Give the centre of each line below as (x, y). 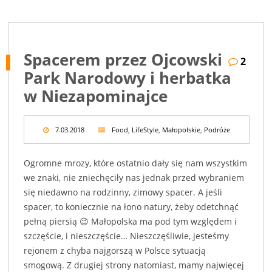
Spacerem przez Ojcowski (123, 60)
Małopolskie (181, 130)
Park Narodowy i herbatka (128, 78)
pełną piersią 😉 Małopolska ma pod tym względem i (131, 222)
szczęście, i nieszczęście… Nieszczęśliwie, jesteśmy (127, 236)
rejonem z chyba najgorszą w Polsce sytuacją (115, 251)
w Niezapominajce (96, 96)
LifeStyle (145, 130)
